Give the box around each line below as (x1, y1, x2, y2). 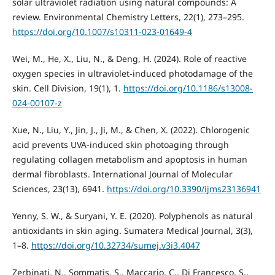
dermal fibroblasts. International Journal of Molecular (12, 168, 233, 180)
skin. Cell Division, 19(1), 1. (12, 82, 123, 95)
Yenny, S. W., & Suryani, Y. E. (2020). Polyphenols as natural (12, 210, 253, 222)
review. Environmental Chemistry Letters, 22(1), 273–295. (12, 11, 244, 23)
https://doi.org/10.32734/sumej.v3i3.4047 (31, 239, 200, 252)
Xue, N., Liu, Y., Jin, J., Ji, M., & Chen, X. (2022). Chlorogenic (12, 124, 250, 136)
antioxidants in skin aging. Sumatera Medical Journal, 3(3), (12, 225, 253, 237)
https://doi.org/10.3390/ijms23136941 (106, 183, 261, 195)
